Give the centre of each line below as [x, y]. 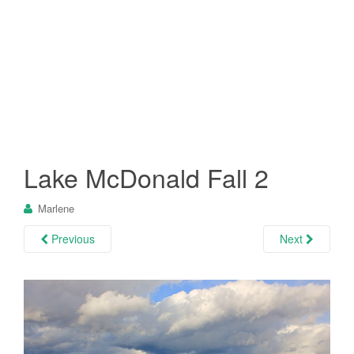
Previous [72, 238]
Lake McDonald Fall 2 [146, 177]
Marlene [56, 208]
